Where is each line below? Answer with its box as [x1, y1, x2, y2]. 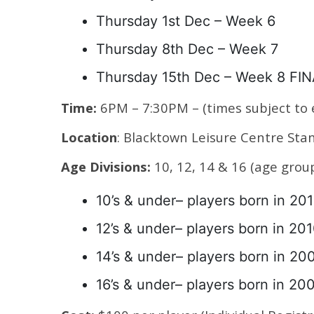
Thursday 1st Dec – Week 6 [96, 13, 275, 29]
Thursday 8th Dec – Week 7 [96, 41, 278, 57]
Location [61, 128, 117, 146]
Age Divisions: [61, 158, 154, 175]
